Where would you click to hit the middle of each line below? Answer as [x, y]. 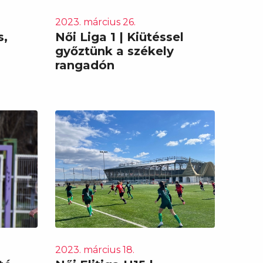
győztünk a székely [114, 51]
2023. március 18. [95, 249]
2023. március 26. [95, 22]
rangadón [85, 65]
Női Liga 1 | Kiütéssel [119, 37]
